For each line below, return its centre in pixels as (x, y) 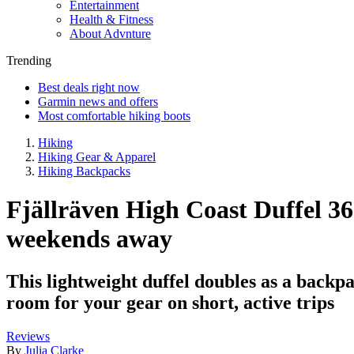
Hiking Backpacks (84, 171)
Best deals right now (89, 87)
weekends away (89, 239)
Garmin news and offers (98, 102)
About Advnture (110, 34)
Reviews (28, 336)
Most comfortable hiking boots (114, 116)
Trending (29, 60)
